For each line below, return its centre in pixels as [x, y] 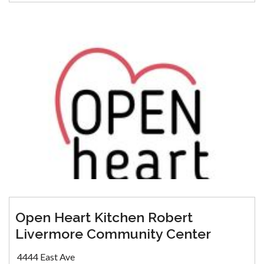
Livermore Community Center [113, 234]
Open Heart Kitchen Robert [104, 217]
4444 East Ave [46, 257]
